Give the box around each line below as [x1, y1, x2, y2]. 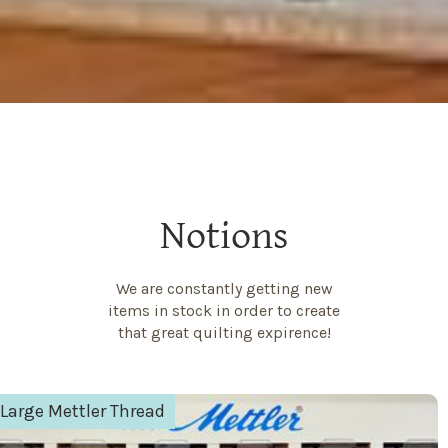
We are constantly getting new [115, 278, 333, 298]
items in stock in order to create [108, 300, 340, 320]
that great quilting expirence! [117, 322, 331, 342]
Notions [160, 212, 288, 259]
